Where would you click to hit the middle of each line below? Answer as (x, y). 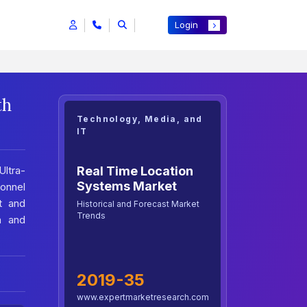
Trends (91, 215)
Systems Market (127, 186)
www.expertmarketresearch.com (143, 297)
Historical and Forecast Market (138, 204)
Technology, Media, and (140, 119)
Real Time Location (135, 171)
